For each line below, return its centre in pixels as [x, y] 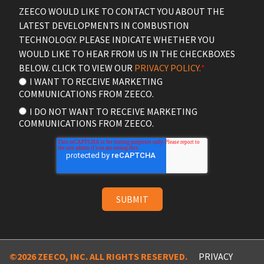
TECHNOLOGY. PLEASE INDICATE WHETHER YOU [117, 40]
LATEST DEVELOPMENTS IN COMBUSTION [104, 26]
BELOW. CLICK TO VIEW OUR [77, 68]
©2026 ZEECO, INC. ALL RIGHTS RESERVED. [98, 256]
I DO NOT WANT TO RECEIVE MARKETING [113, 111]
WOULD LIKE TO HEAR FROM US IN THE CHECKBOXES [127, 54]
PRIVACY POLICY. [168, 68]
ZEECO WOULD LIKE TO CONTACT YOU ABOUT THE [122, 11]
